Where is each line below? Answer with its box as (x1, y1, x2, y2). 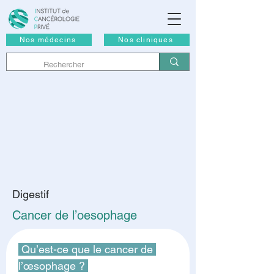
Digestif (12, 188, 49, 201)
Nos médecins (19, 35, 76, 44)
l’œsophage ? (18, 259, 88, 272)
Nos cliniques (118, 35, 173, 44)
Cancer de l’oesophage (12, 208, 137, 223)
